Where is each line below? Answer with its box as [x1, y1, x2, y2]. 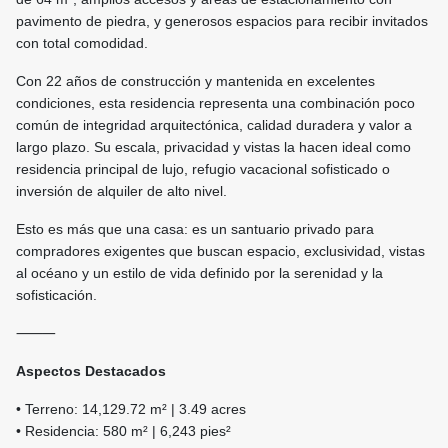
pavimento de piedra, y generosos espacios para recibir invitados [16, 13, 428, 30]
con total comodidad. [16, 35, 148, 52]
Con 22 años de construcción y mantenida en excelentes [16, 73, 375, 90]
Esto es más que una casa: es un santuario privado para [16, 221, 374, 238]
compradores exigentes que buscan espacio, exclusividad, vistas [16, 243, 425, 260]
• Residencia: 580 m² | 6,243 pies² [16, 423, 231, 440]
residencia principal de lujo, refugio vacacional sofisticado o [16, 161, 390, 178]
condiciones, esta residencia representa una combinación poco [16, 95, 415, 112]
